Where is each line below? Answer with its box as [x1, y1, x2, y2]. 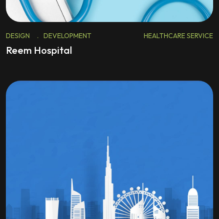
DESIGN [6, 31, 30, 40]
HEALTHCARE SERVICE [144, 31, 213, 40]
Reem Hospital [6, 44, 72, 56]
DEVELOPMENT [44, 31, 91, 40]
